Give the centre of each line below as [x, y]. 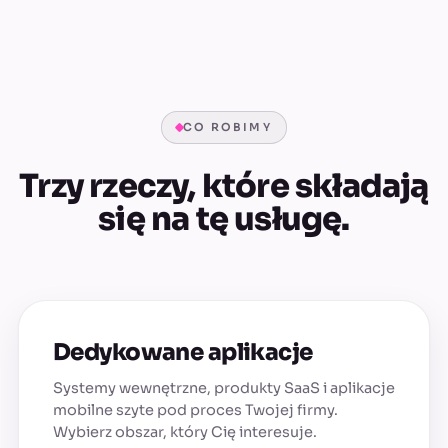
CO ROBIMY [227, 127]
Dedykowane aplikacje [183, 353]
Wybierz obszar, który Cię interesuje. [185, 432]
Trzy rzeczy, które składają [224, 186]
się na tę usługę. [224, 219]
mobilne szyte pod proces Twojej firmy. [195, 410]
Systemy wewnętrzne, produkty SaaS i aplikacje [224, 388]
